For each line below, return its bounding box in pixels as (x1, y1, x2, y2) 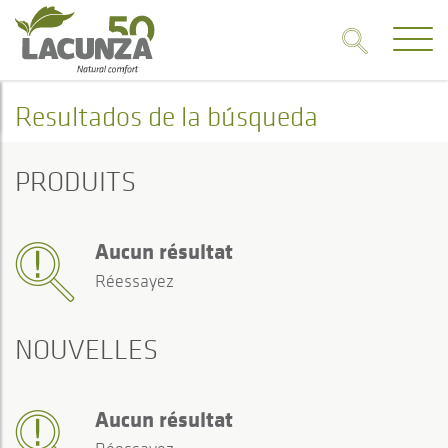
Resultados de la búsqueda (15, 99, 318, 133)
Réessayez (95, 269, 174, 292)
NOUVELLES (15, 332, 158, 366)
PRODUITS (15, 164, 136, 198)
